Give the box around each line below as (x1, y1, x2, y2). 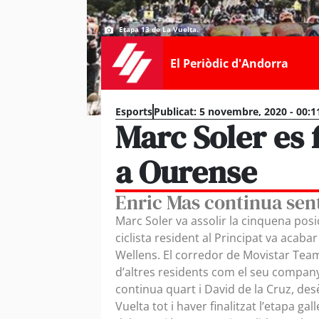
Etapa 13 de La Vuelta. (119, 24, 199, 34)
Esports (115, 105, 152, 118)
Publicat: (154, 105, 197, 118)
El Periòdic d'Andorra (169, 55, 288, 71)
